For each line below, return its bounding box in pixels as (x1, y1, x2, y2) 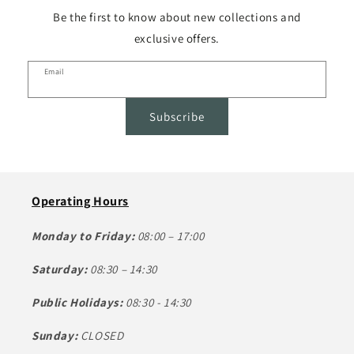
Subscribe (149, 108, 205, 124)
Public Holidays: (32, 295, 126, 311)
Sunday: (32, 328, 78, 344)
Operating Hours (32, 193, 129, 210)
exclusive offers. (134, 31, 220, 47)
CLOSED (77, 328, 124, 344)
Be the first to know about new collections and (53, 9, 301, 25)
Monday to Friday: (32, 228, 137, 244)
